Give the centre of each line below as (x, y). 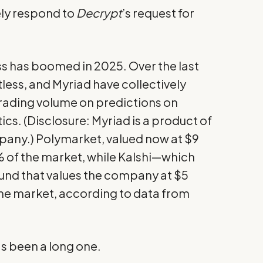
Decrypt (100, 13)
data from (162, 193)
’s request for (159, 13)
